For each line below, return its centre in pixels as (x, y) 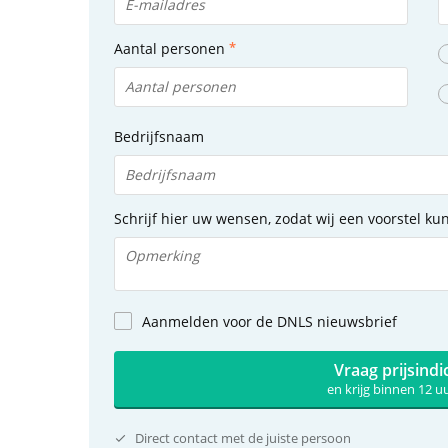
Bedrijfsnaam (158, 137)
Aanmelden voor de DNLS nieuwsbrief (269, 321)
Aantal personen (169, 49)
